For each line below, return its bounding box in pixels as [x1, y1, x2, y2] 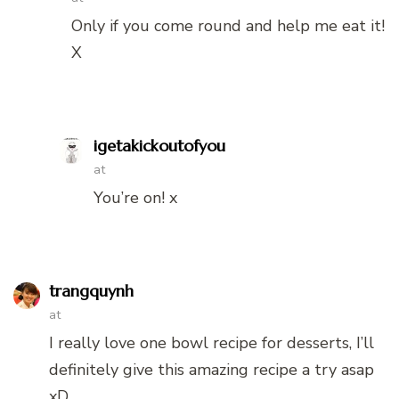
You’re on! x [94, 186, 177, 208]
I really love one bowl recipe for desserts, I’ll [49, 331, 374, 354]
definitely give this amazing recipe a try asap [49, 358, 374, 380]
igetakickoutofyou [94, 134, 225, 156]
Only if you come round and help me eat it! [71, 14, 385, 37]
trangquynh [49, 280, 134, 301]
